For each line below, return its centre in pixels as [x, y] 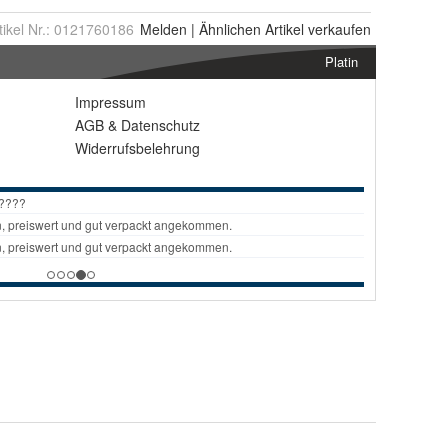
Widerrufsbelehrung [137, 148]
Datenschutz [160, 125]
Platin [341, 61]
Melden [163, 29]
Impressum [110, 102]
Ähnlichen [230, 29]
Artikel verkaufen [316, 29]
